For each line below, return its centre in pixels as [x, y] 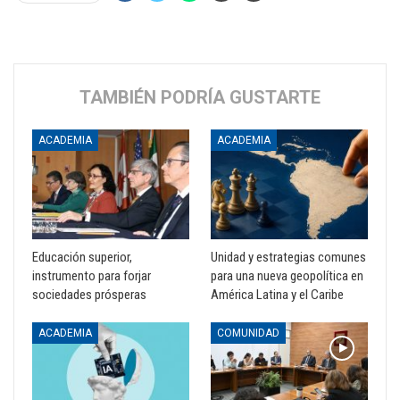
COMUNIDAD [248, 333]
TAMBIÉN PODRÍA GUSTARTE [200, 98]
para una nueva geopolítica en [287, 276]
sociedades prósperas [89, 295]
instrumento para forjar [92, 276]
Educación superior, [82, 258]
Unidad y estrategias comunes [288, 258]
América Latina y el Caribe [277, 295]
